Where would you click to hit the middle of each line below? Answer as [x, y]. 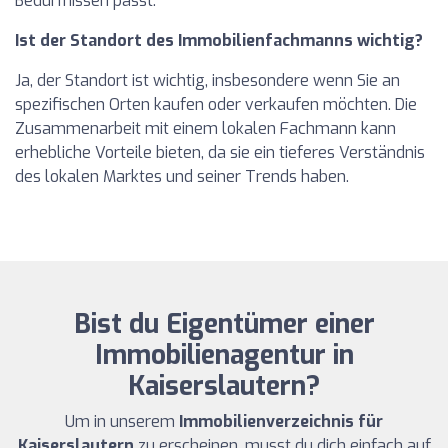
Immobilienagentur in [224, 355]
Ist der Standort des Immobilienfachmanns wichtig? [219, 40]
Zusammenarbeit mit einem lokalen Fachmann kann [205, 128]
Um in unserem [122, 421]
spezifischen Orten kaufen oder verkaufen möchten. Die [216, 104]
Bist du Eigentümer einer [224, 324]
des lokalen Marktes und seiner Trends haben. [182, 176]
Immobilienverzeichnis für [281, 421]
